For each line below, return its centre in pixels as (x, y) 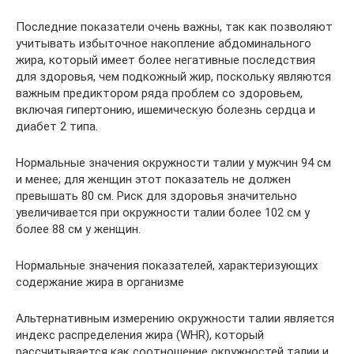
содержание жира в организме (100, 282)
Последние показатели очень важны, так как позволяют (174, 26)
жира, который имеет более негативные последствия (166, 60)
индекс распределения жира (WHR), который (140, 335)
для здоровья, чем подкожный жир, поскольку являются (173, 76)
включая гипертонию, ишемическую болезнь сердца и (166, 109)
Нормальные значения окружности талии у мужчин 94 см (173, 162)
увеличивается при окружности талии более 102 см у (163, 212)
